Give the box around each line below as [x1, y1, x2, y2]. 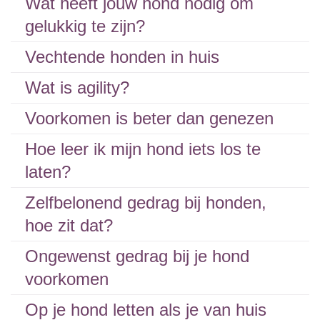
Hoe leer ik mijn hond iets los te [25, 139, 261, 159]
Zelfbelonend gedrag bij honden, [25, 193, 266, 212]
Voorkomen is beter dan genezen [25, 109, 274, 128]
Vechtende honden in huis [25, 47, 219, 66]
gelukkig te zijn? [25, 16, 145, 36]
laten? [25, 162, 71, 181]
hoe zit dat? [25, 216, 113, 235]
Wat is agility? [25, 78, 129, 97]
